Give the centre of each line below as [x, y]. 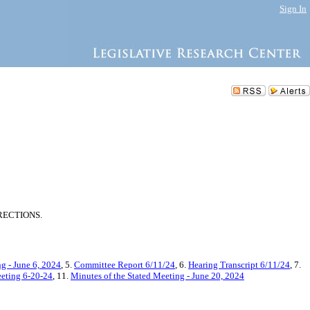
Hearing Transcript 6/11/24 [239, 265]
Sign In [293, 9]
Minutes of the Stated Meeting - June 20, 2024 [157, 276]
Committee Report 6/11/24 [125, 265]
